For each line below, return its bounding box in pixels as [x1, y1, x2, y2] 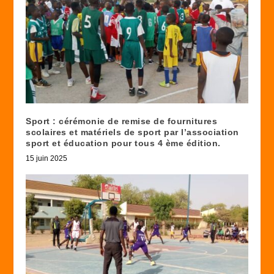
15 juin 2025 [26, 154, 68, 163]
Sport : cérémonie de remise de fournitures [26, 116, 218, 126]
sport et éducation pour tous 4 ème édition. [26, 138, 221, 148]
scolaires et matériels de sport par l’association [26, 127, 239, 137]
